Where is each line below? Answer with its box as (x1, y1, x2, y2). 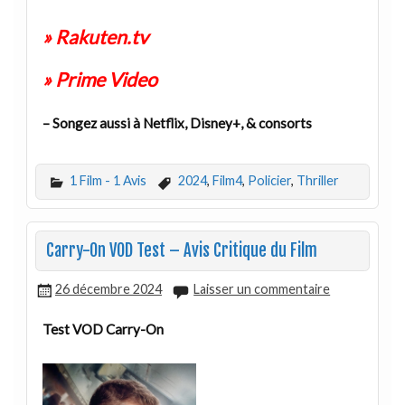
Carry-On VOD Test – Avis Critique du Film (45, 240, 317, 262)
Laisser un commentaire (193, 281, 331, 297)
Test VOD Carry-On (42, 320, 164, 337)
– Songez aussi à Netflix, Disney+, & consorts (42, 115, 312, 132)
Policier (247, 173, 291, 189)
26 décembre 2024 (54, 281, 162, 297)
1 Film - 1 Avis (69, 173, 146, 189)
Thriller (296, 173, 339, 189)
